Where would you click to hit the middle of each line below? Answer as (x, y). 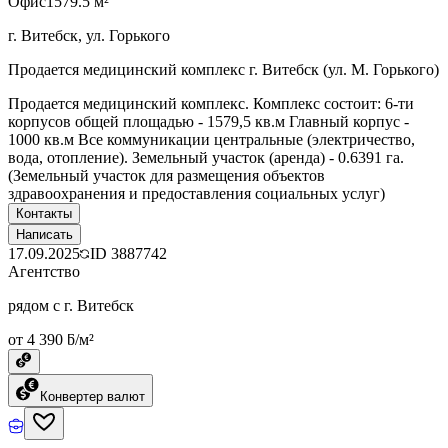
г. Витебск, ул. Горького (89, 35)
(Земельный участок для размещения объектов (166, 175)
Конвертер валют (92, 396)
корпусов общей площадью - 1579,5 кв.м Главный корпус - (208, 121)
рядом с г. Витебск (71, 305)
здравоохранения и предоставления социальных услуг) (196, 193)
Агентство (44, 271)
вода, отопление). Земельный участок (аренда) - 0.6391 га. (206, 157)
